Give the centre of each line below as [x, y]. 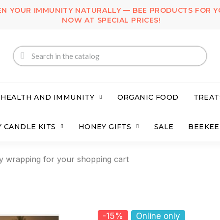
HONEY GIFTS [105, 127]
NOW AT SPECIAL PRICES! [111, 20]
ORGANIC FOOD [148, 97]
